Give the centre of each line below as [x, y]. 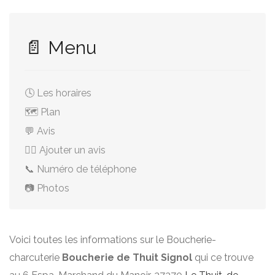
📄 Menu [60, 48]
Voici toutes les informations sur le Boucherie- [113, 240]
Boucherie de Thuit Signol [127, 258]
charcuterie [36, 258]
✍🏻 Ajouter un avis [65, 150]
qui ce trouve [223, 258]
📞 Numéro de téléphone [80, 169]
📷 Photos [47, 188]
